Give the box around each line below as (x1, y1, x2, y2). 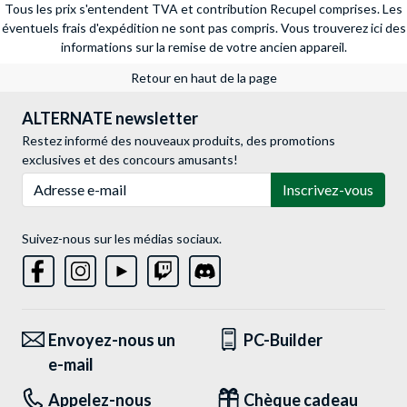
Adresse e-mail (21, 174, 105, 190)
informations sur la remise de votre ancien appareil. (60, 39, 347, 55)
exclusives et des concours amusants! (22, 152, 238, 168)
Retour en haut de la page (130, 70, 277, 86)
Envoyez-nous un (48, 330, 175, 351)
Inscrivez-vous (283, 181, 373, 199)
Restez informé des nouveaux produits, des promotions (22, 133, 335, 149)
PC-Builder (243, 330, 323, 351)
